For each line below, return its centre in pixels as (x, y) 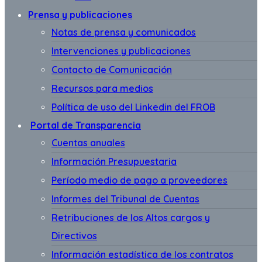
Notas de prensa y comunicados (124, 32)
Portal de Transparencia (86, 125)
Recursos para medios (102, 88)
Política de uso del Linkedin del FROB (133, 107)
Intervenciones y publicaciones (121, 51)
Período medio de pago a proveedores (139, 180)
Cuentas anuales (88, 143)
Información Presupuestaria (114, 161)
